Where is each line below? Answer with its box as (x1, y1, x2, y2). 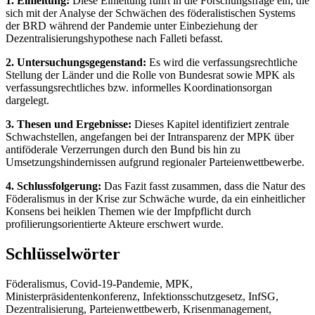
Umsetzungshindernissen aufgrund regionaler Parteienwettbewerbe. (6, 155, 304, 168)
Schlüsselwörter (6, 244, 120, 263)
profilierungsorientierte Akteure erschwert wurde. (6, 217, 224, 230)
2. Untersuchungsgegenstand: (6, 56, 146, 68)
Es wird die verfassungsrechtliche (146, 56, 297, 68)
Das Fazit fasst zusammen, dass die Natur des (101, 179, 305, 192)
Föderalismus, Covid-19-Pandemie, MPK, (6, 277, 193, 290)
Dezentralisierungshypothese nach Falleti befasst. (6, 32, 223, 44)
